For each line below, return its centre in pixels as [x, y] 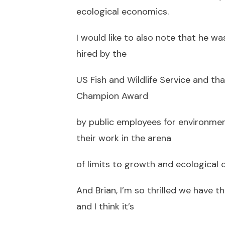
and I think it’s [105, 207]
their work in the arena [124, 138]
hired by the [101, 54]
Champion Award [112, 96]
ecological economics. [123, 12]
